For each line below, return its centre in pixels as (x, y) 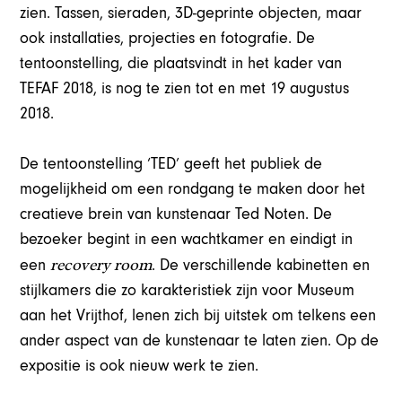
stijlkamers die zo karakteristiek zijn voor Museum (188, 290)
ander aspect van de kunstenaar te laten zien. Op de (200, 340)
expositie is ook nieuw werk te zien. (140, 365)
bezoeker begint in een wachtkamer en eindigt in (187, 239)
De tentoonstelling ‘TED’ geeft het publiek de (171, 163)
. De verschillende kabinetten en (261, 265)
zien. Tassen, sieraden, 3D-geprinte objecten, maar (191, 13)
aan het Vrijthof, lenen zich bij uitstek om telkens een (198, 315)
